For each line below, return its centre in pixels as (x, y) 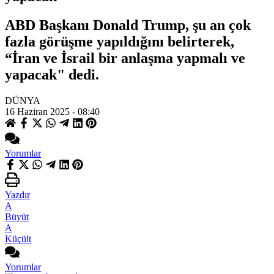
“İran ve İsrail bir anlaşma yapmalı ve (125, 58)
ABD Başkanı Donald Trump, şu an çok (128, 25)
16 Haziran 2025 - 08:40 (52, 111)
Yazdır (17, 194)
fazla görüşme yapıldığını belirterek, (120, 41)
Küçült (18, 239)
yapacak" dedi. (52, 74)
